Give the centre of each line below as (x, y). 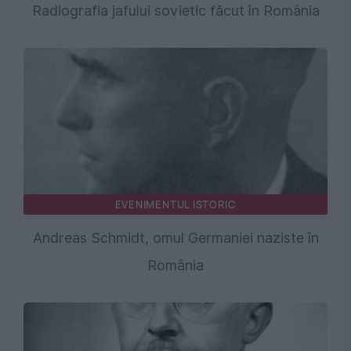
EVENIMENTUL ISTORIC (175, 205)
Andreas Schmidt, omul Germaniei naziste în (175, 238)
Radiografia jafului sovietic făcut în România (175, 11)
